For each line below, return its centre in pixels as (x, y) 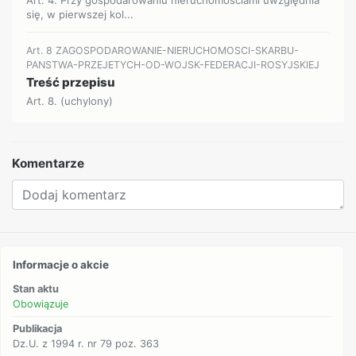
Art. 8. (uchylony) (70, 101)
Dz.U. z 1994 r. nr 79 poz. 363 (86, 344)
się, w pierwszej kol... (80, 14)
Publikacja (38, 329)
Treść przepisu (71, 82)
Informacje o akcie (61, 264)
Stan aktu (36, 288)
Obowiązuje (41, 304)
